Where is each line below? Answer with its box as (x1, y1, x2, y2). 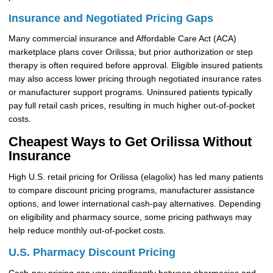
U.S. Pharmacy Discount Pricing (8, 246, 175, 258)
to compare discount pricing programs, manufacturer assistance (8, 186, 255, 196)
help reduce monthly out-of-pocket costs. (8, 226, 166, 236)
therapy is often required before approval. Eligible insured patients (8, 61, 263, 71)
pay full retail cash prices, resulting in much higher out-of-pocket (8, 101, 255, 111)
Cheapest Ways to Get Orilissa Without (8, 133, 252, 149)
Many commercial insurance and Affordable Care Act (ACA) (8, 34, 236, 44)
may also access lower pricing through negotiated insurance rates (8, 74, 261, 84)
